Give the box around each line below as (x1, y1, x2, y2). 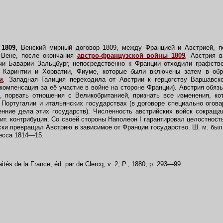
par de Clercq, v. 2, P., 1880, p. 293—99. (63, 160, 183, 168)
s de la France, (9, 160, 54, 168)
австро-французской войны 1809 (77, 52, 186, 59)
